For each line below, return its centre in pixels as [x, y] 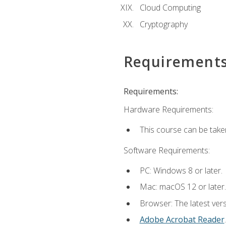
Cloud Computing [170, 8]
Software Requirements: [166, 150]
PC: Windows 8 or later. [181, 170]
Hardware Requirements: [168, 109]
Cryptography [163, 24]
